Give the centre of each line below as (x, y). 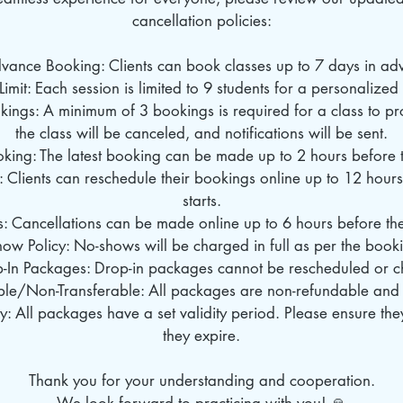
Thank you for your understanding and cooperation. (201, 381)
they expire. (201, 336)
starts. (201, 201)
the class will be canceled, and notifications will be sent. (201, 134)
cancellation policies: (201, 21)
